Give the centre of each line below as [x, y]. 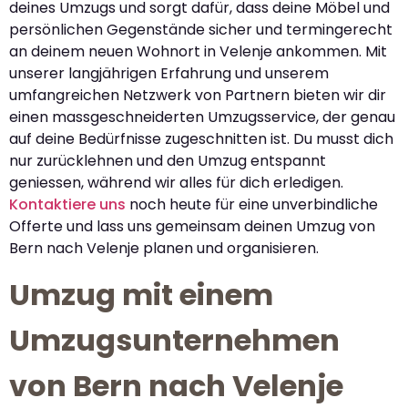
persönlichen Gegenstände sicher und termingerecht [201, 29]
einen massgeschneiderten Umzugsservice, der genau [202, 117]
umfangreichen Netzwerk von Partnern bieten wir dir [198, 95]
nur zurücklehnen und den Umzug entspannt [168, 160]
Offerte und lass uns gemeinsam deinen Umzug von [192, 226]
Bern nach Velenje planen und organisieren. [164, 248]
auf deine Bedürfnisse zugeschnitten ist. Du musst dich [201, 138]
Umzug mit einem [141, 295]
